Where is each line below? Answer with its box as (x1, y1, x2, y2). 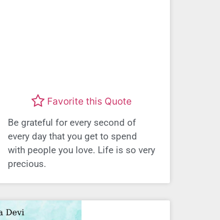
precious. (8, 158, 46, 170)
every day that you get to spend (8, 131, 137, 142)
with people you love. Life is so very (8, 144, 155, 156)
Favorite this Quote (47, 95, 132, 107)
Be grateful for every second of (8, 117, 136, 129)
